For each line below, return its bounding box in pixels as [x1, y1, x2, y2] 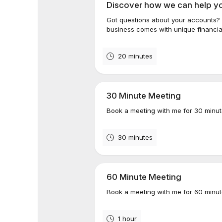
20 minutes [118, 52, 153, 60]
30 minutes [118, 133, 153, 141]
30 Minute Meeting [107, 91, 181, 101]
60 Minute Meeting [107, 172, 182, 182]
